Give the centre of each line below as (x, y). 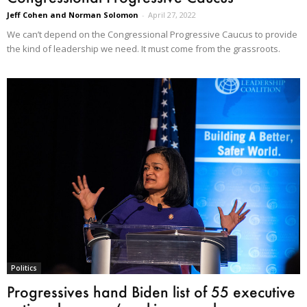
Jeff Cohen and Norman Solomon (73, 15)
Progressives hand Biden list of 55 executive (151, 292)
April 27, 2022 (172, 15)
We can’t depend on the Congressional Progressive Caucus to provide (152, 35)
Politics (24, 268)
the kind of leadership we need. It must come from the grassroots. (144, 49)
